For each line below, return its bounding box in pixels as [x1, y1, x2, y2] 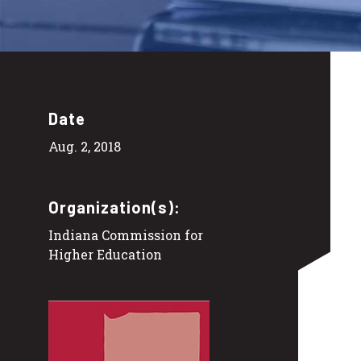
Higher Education [48, 246, 162, 263]
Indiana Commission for [48, 226, 203, 244]
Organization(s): [48, 197, 180, 218]
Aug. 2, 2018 [48, 138, 121, 156]
